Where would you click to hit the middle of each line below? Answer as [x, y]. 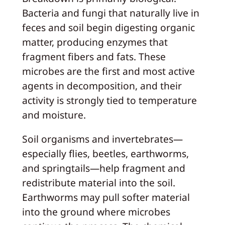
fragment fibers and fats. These [94, 56]
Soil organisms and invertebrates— [102, 139]
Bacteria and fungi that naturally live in [110, 13]
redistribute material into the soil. [98, 182]
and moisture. [54, 115]
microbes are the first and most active [108, 71]
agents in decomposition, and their [102, 85]
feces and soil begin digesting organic [108, 27]
